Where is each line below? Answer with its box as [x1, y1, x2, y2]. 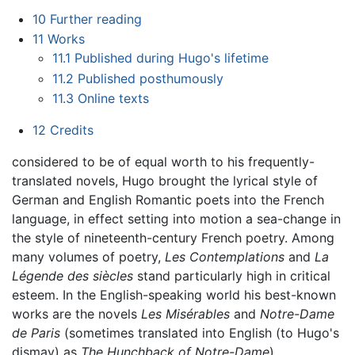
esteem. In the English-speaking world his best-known [12, 287, 336, 303]
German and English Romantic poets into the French [12, 192, 324, 208]
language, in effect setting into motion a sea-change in [12, 211, 341, 227]
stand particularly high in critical [133, 268, 330, 284]
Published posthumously [78, 70, 224, 86]
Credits [49, 122, 94, 139]
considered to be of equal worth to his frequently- [12, 154, 315, 170]
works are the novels [12, 306, 141, 323]
